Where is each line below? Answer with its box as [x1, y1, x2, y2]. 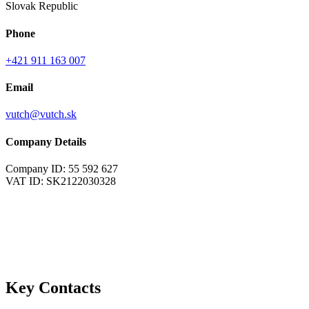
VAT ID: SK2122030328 [6, 175, 116, 187]
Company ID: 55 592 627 [6, 162, 118, 175]
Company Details [6, 135, 86, 148]
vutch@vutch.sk [6, 108, 77, 121]
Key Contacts [6, 278, 101, 297]
